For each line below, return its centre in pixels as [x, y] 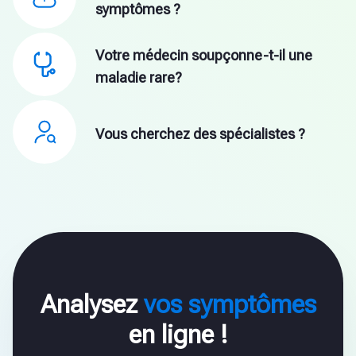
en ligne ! [178, 335]
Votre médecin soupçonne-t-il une [204, 55]
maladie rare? [139, 77]
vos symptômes [230, 305]
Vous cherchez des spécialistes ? [200, 134]
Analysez [92, 305]
